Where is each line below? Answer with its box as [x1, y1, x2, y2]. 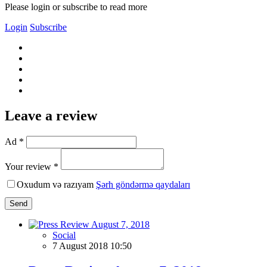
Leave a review [5, 107, 97, 123]
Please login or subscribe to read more [5, 1, 147, 12]
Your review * [5, 161, 58, 172]
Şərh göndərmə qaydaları [96, 179, 190, 190]
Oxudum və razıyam [17, 179, 96, 190]
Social [52, 229, 76, 240]
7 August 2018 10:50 [52, 240, 132, 251]
